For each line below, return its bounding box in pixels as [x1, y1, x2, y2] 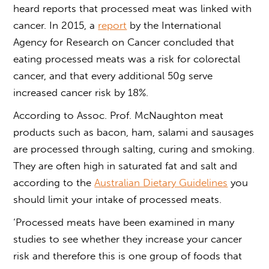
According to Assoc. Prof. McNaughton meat [13, 109, 224, 121]
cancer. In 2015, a [13, 19, 98, 31]
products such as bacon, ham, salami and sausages [13, 125, 255, 138]
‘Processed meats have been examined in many [13, 216, 235, 228]
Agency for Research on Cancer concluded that [13, 35, 235, 48]
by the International [127, 19, 222, 31]
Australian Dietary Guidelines [94, 176, 228, 189]
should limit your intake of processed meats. [13, 193, 222, 205]
